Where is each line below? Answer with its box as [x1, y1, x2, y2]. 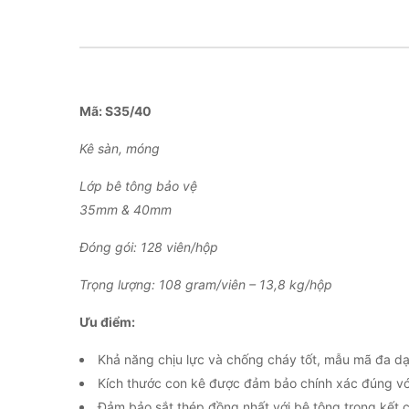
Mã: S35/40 [79, 103, 152, 119]
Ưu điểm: [79, 314, 135, 330]
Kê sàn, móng [79, 141, 160, 156]
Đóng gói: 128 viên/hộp [79, 239, 218, 255]
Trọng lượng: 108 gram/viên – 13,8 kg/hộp [79, 277, 332, 292]
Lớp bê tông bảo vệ [79, 178, 197, 194]
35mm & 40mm [79, 202, 172, 217]
